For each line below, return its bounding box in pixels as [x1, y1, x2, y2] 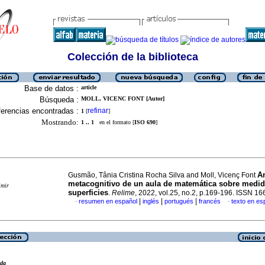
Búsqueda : [40, 95, 79, 104]
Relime [112, 189, 135, 197]
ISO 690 [134, 119, 156, 125]
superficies [68, 188, 108, 197]
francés [199, 198, 221, 205]
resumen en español [79, 198, 137, 205]
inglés [143, 198, 159, 205]
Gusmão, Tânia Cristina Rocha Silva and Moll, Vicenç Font [68, 171, 257, 179]
